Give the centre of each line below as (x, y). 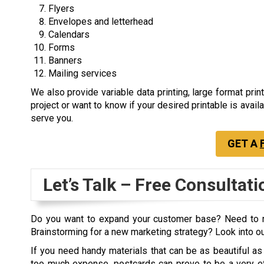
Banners (65, 60)
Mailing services (82, 73)
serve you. (52, 118)
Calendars (69, 34)
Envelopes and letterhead (101, 21)
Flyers (61, 8)
